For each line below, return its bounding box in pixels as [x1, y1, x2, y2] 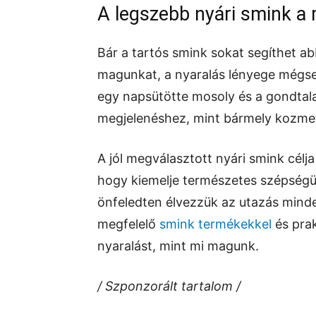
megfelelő [97, 217, 159, 231]
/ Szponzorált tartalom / [97, 279, 241, 293]
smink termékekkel [159, 217, 272, 231]
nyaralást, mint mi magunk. [97, 238, 259, 253]
